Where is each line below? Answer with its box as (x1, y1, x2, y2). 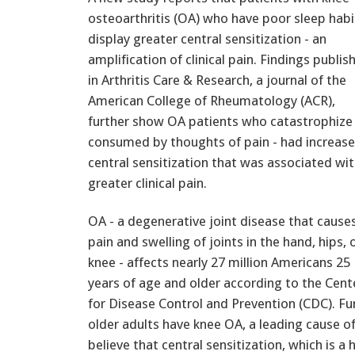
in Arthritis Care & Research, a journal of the (88, 71, 346, 88)
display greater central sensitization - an (88, 30, 326, 47)
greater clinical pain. (88, 174, 207, 191)
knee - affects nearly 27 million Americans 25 (88, 254, 350, 270)
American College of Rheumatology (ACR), (88, 92, 335, 109)
